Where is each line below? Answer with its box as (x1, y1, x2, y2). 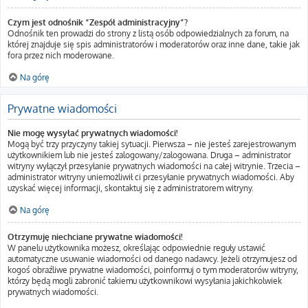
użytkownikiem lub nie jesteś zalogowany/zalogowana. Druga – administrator (8, 150, 291, 160)
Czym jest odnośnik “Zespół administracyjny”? (8, 17, 188, 27)
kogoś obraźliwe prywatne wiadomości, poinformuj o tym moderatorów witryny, (8, 265, 298, 275)
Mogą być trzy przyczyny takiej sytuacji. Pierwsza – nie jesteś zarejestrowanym (8, 139, 296, 149)
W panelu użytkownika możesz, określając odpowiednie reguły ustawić (8, 243, 265, 253)
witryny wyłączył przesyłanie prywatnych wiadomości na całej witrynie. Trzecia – (8, 161, 300, 171)
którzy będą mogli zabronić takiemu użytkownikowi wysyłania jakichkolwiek (8, 276, 282, 286)
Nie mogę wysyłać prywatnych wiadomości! (8, 128, 178, 138)
